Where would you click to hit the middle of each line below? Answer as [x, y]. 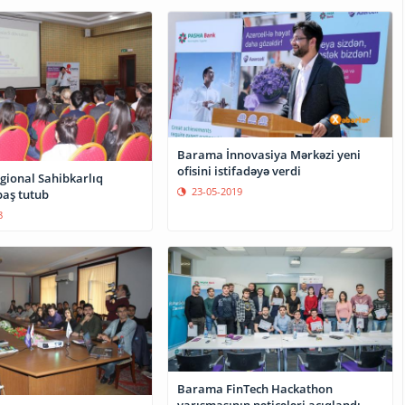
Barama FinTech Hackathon [255, 389]
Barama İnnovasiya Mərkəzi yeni [269, 154]
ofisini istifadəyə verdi [240, 170]
